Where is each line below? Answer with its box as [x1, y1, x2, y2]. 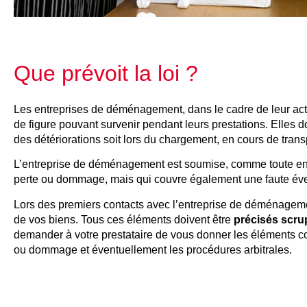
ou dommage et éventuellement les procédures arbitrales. [14, 243, 292, 256]
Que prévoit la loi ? [14, 60, 198, 86]
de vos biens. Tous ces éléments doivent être [14, 213, 234, 225]
